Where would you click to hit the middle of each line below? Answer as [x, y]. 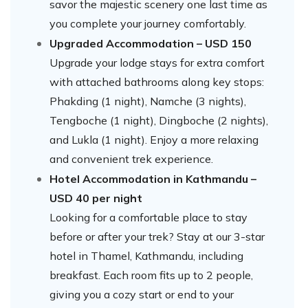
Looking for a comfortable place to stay [148, 217]
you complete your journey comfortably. [148, 23]
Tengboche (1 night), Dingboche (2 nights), [159, 120]
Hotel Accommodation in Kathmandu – [153, 178]
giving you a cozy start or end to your [142, 294]
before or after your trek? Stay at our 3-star [157, 236]
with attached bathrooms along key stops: [157, 81]
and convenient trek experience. [131, 158]
